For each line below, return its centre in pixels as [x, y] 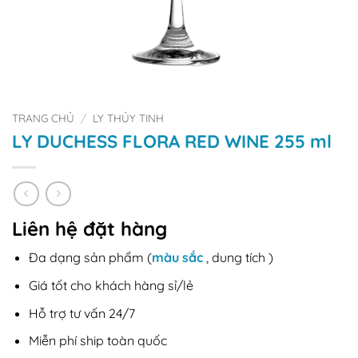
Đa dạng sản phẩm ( [90, 258]
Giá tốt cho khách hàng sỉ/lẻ [111, 286]
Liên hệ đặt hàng [89, 229]
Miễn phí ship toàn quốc [97, 341]
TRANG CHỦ [43, 118]
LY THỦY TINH [129, 118]
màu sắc [177, 258]
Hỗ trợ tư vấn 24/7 [82, 313]
